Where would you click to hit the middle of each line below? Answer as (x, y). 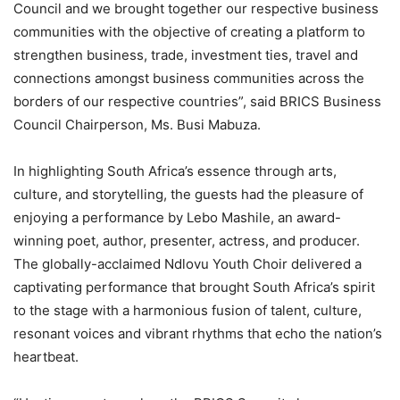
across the (329, 78)
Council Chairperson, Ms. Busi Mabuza (135, 125)
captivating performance (92, 287)
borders (40, 101)
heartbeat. (46, 357)
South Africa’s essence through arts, (220, 171)
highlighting (66, 171)
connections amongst (81, 78)
